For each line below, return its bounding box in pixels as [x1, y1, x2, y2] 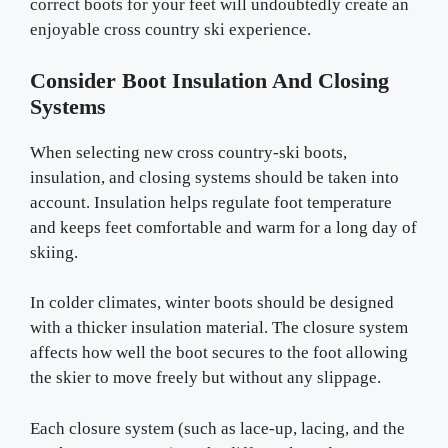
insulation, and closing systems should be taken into [30, 167, 399, 187]
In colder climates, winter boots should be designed [30, 293, 394, 312]
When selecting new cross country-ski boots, [30, 142, 347, 162]
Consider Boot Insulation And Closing [30, 67, 389, 93]
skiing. [30, 242, 82, 262]
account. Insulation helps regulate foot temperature [30, 192, 392, 212]
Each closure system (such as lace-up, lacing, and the [30, 418, 405, 438]
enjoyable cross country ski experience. [30, 20, 311, 39]
